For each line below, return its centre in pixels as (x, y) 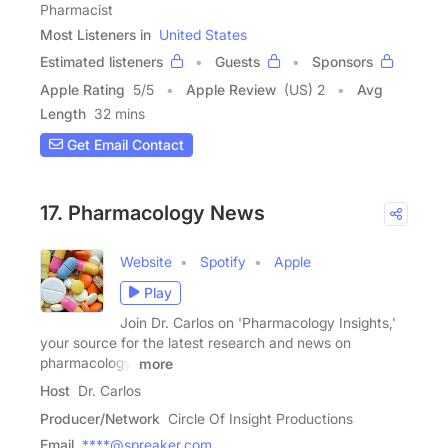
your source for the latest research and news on (195, 342)
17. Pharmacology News (152, 212)
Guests (237, 61)
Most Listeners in (95, 34)
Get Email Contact (123, 145)
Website (146, 261)
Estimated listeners (101, 61)
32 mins (119, 113)
